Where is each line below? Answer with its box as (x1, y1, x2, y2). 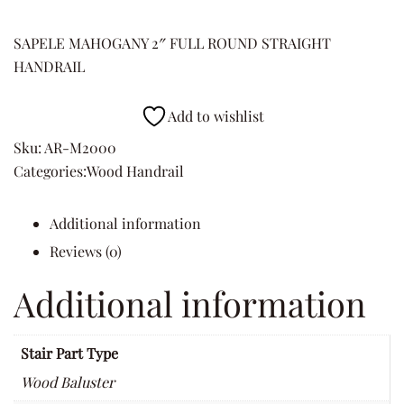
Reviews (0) (50, 241, 122, 261)
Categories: (14, 161, 87, 180)
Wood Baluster (21, 372, 115, 391)
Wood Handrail (87, 161, 184, 180)
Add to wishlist (167, 106, 264, 125)
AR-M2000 (44, 137, 116, 157)
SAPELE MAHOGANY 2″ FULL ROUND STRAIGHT (14, 32, 331, 52)
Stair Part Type (21, 343, 118, 363)
